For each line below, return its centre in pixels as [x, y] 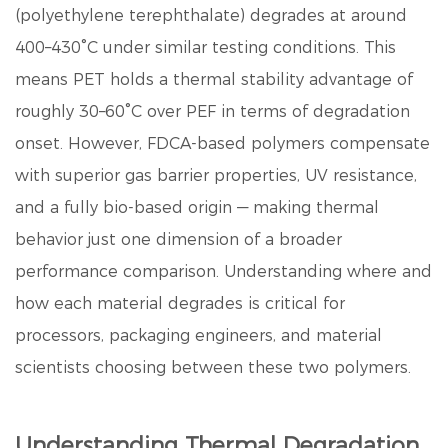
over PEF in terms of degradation [276, 111]
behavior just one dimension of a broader [178, 239]
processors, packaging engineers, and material [198, 335]
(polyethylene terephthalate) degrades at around [211, 15]
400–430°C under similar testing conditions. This [205, 47]
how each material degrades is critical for [180, 303]
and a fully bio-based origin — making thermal [197, 207]
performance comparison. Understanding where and [223, 271]
